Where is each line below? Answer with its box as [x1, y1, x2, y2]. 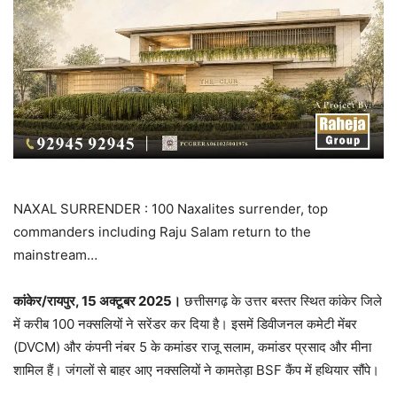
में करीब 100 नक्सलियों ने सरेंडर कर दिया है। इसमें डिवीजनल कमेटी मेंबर [13, 315, 357, 332]
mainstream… [13, 245, 97, 263]
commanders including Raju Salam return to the [13, 222, 311, 240]
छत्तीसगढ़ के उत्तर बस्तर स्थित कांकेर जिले [181, 292, 382, 309]
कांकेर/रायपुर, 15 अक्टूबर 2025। [13, 292, 181, 309]
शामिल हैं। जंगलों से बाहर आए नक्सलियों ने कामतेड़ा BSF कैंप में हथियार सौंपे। [13, 361, 379, 378]
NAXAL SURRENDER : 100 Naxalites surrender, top [13, 199, 328, 217]
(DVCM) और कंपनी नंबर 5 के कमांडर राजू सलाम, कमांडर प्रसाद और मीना [13, 338, 371, 355]
